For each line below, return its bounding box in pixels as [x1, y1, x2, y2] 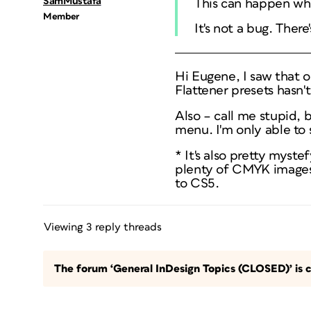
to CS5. [175, 177, 219, 190]
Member [43, 12, 79, 22]
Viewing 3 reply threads [44, 221, 162, 233]
